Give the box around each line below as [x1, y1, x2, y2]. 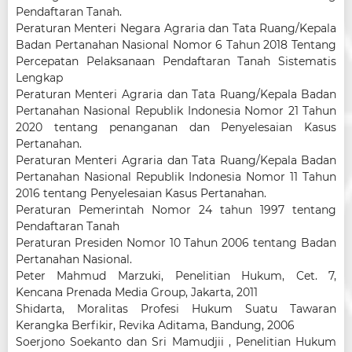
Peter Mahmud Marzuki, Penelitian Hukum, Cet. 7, [15, 268, 337, 283]
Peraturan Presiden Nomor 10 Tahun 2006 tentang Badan [15, 235, 337, 250]
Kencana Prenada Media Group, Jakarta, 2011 [15, 284, 258, 299]
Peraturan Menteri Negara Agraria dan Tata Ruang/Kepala [15, 20, 337, 35]
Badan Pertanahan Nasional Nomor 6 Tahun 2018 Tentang [15, 37, 337, 52]
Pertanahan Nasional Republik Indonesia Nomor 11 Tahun [15, 169, 337, 184]
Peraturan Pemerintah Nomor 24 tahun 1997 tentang [15, 202, 337, 217]
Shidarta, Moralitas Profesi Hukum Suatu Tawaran [15, 301, 337, 316]
